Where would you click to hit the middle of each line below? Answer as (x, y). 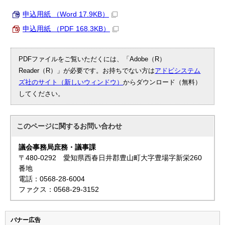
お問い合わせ (101, 127)
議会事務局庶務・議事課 (58, 148)
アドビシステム (178, 71)
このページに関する (48, 127)
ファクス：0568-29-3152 (59, 190)
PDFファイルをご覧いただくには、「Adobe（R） (92, 59)
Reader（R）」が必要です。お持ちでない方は (87, 71)
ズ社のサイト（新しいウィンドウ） (71, 82)
